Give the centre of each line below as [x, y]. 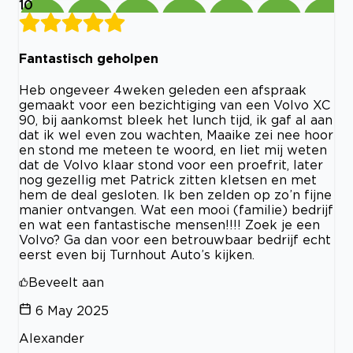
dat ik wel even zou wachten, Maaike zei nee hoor [176, 134]
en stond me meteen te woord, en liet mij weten [173, 149]
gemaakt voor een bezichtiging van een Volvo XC [175, 104]
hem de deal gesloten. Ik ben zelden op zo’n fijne [175, 194]
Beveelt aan [66, 282]
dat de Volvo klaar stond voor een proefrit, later [171, 164]
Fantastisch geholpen [89, 58]
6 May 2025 [72, 310]
